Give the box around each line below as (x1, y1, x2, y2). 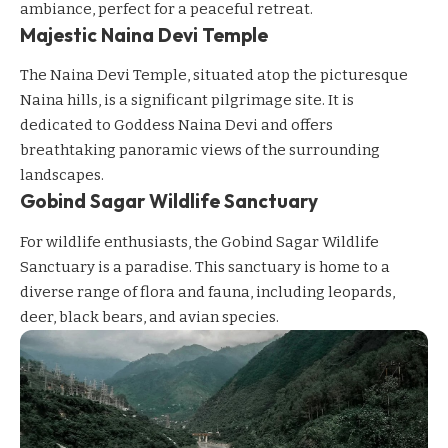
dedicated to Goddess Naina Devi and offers (20, 116, 333, 135)
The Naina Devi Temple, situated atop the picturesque (20, 66, 408, 85)
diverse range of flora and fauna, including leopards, (20, 282, 395, 301)
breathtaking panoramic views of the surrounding (20, 141, 380, 160)
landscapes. (20, 166, 104, 185)
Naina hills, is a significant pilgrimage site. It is (20, 91, 354, 110)
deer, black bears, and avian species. (20, 307, 279, 326)
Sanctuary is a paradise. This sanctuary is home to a (20, 257, 390, 276)
